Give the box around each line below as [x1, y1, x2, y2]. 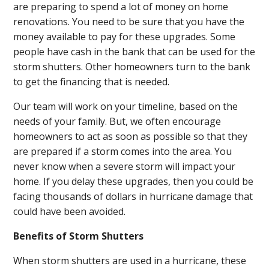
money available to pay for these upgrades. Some [13, 30, 236, 43]
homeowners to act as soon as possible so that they [13, 130, 248, 143]
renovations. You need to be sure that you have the [13, 15, 245, 28]
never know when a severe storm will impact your [13, 160, 236, 173]
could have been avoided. [13, 205, 126, 218]
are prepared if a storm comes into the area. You [13, 145, 232, 158]
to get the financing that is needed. [13, 75, 170, 88]
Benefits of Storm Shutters [13, 229, 144, 243]
